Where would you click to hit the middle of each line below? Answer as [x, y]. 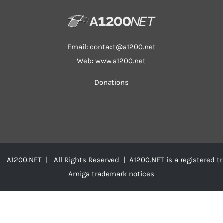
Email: [78, 47]
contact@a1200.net [122, 47]
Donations [111, 82]
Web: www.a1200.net [111, 60]
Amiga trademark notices [111, 174]
